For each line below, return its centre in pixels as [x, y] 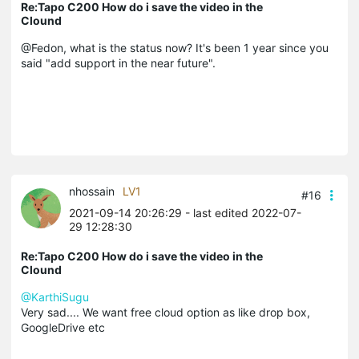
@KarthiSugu [55, 296]
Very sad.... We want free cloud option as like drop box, [165, 312]
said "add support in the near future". [118, 63]
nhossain [92, 191]
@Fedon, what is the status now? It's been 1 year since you [175, 47]
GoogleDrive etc [63, 327]
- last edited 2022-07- [242, 212]
